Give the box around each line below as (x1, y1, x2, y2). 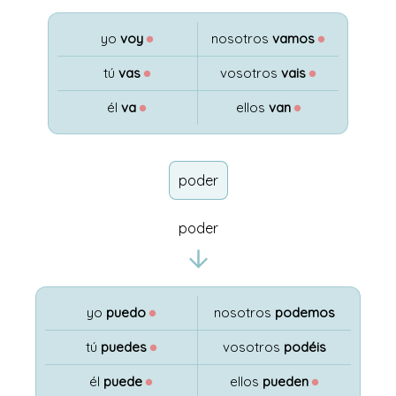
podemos (274, 304, 335, 321)
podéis (283, 339, 326, 355)
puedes (100, 339, 147, 355)
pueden (262, 373, 308, 390)
